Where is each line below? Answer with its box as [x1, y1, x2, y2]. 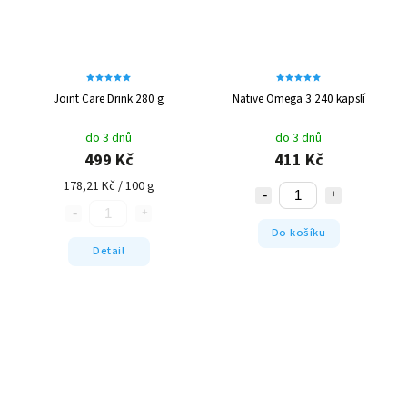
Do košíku [271, 224, 326, 242]
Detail [93, 243, 124, 260]
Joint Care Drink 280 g [54, 89, 164, 107]
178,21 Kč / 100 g [63, 176, 154, 195]
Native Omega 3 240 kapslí [232, 89, 365, 107]
